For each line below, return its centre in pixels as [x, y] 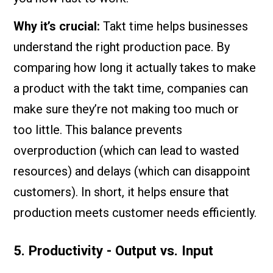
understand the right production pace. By [122, 47]
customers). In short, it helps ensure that [122, 192]
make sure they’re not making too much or [126, 109]
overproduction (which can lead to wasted [126, 151]
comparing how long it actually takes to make [135, 68]
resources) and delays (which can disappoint [132, 171]
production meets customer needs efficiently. [135, 213]
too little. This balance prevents [98, 130]
